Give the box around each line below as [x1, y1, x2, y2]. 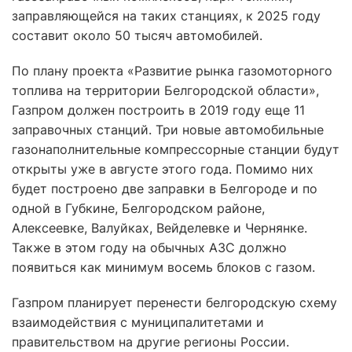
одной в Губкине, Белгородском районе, [12, 200, 265, 216]
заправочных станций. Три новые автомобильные [12, 122, 324, 137]
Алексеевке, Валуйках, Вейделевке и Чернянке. [12, 220, 307, 236]
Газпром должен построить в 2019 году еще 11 [12, 102, 305, 118]
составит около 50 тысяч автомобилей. [12, 27, 262, 43]
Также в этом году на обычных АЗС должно [12, 240, 287, 255]
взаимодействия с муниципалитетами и [12, 314, 264, 330]
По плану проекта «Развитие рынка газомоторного [12, 63, 332, 79]
